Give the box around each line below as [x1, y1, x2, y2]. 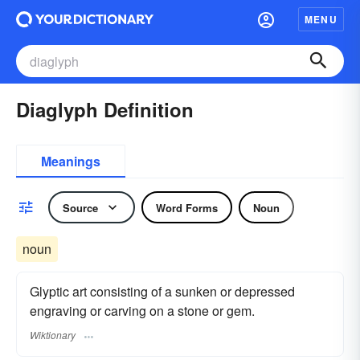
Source [63, 199, 98, 215]
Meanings [41, 152, 100, 170]
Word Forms [156, 199, 218, 215]
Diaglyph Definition [16, 96, 194, 123]
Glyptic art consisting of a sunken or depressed [30, 282, 295, 301]
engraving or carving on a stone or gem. [30, 301, 255, 320]
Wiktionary [30, 328, 76, 342]
